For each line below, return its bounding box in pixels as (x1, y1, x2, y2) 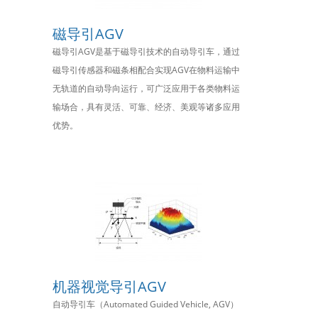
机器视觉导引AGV (53, 277, 166, 296)
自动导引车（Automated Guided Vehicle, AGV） (53, 298, 238, 310)
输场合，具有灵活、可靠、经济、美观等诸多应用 (53, 101, 240, 113)
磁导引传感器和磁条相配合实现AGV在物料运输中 (53, 64, 240, 76)
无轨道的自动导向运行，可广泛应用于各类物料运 (53, 82, 240, 94)
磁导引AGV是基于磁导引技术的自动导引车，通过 (53, 45, 240, 57)
